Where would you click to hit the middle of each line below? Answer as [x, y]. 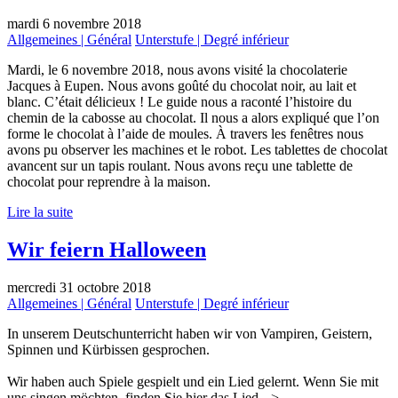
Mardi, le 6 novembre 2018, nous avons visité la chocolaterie [177, 70]
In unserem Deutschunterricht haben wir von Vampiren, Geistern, [190, 333]
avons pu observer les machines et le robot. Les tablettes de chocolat [197, 150]
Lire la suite [40, 212]
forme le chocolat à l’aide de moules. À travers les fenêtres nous [185, 134]
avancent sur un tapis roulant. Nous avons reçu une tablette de [180, 166]
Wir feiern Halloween [107, 249]
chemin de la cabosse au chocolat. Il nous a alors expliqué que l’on [193, 118]
